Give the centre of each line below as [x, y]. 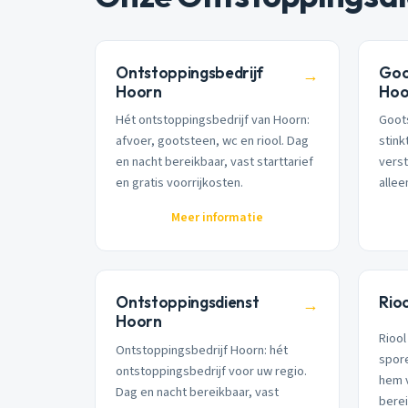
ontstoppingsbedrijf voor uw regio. [212, 371]
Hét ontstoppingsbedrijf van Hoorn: [213, 120]
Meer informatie [217, 218]
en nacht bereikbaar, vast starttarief [215, 162]
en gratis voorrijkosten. [180, 183]
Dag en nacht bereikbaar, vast [198, 392]
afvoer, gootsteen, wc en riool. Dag [213, 141]
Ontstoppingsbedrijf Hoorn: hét [202, 350]
